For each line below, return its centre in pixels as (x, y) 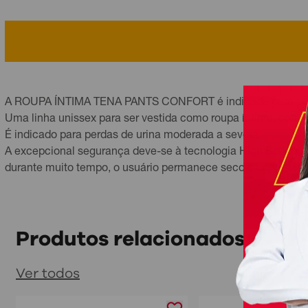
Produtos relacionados (130, 239)
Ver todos (48, 274)
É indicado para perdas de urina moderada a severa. (133, 136)
